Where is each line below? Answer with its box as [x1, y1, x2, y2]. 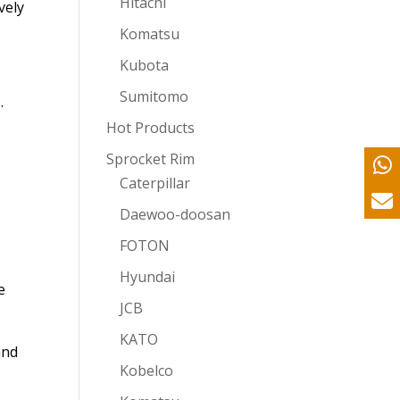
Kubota [120, 55, 170, 75]
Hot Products [106, 118, 196, 137]
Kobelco [120, 361, 174, 380]
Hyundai [120, 267, 176, 287]
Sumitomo [120, 87, 189, 106]
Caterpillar [120, 173, 191, 193]
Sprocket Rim [106, 149, 196, 169]
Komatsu [120, 24, 180, 44]
